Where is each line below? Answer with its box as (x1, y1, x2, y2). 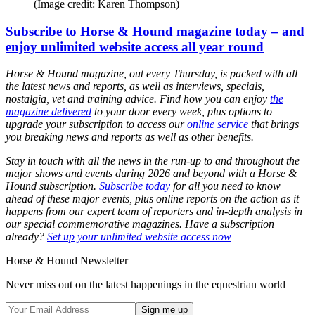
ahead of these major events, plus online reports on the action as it (6, 193, 299, 205)
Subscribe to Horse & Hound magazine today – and (6, 23, 304, 39)
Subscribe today (99, 180, 170, 193)
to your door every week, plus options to (91, 105, 272, 118)
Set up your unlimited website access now (47, 231, 231, 243)
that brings (248, 118, 299, 131)
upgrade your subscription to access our (6, 118, 187, 131)
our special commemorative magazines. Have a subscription (6, 218, 274, 231)
